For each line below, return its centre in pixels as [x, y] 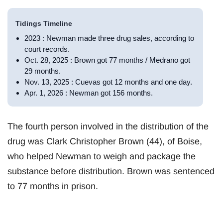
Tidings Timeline [44, 23]
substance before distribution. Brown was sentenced [111, 171]
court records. [47, 49]
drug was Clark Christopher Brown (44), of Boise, [105, 141]
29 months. [43, 71]
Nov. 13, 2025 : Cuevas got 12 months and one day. [108, 82]
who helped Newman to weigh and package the [102, 156]
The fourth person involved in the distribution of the [108, 126]
